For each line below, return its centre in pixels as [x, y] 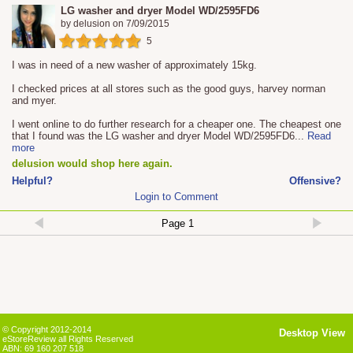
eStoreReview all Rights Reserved [68, 339]
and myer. [34, 101]
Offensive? [315, 181]
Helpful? [32, 181]
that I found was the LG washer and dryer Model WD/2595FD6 [153, 136]
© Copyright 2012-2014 [47, 329]
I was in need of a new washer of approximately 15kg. [134, 65]
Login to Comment [176, 197]
